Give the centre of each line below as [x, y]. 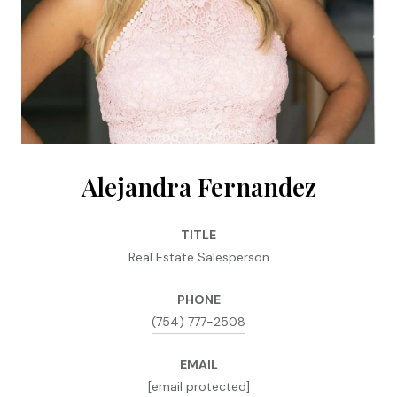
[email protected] [198, 386]
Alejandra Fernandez [198, 186]
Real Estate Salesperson [198, 257]
